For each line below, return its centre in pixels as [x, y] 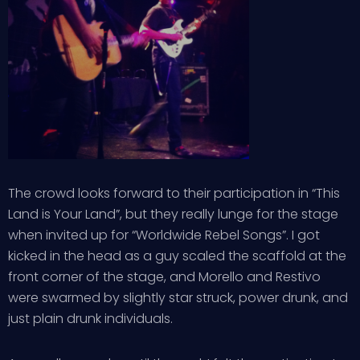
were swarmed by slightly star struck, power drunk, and [178, 298]
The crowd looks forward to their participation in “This [174, 193]
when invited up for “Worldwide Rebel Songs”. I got [164, 235]
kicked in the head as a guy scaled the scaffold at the [177, 256]
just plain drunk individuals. [90, 319]
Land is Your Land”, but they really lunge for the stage [173, 214]
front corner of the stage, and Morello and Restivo [164, 277]
